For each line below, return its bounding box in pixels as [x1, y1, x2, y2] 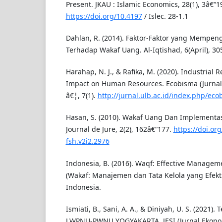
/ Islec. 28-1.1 [142, 11, 188, 21]
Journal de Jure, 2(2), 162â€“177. [65, 124, 173, 134]
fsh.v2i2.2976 [65, 136, 110, 146]
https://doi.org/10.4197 [65, 11, 142, 21]
